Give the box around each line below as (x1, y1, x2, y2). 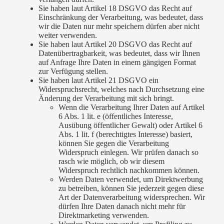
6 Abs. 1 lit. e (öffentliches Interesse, (58, 112, 173, 121)
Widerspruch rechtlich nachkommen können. (58, 166, 199, 175)
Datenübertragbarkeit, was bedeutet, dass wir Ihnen (38, 49, 200, 58)
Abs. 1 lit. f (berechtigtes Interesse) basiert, (58, 130, 192, 139)
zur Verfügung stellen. (38, 67, 108, 76)
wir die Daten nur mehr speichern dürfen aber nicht (38, 22, 199, 31)
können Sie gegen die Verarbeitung (58, 139, 169, 148)
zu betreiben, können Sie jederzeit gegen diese (58, 184, 204, 193)
